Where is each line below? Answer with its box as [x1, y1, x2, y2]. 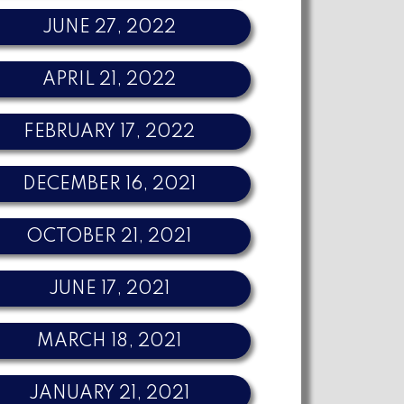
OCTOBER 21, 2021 [26, 227, 192, 246]
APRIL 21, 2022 [41, 70, 176, 89]
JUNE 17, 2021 [48, 280, 170, 298]
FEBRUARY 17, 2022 [23, 123, 195, 142]
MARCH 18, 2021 [36, 332, 181, 351]
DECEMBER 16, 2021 [22, 175, 196, 194]
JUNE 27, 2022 [41, 18, 176, 37]
